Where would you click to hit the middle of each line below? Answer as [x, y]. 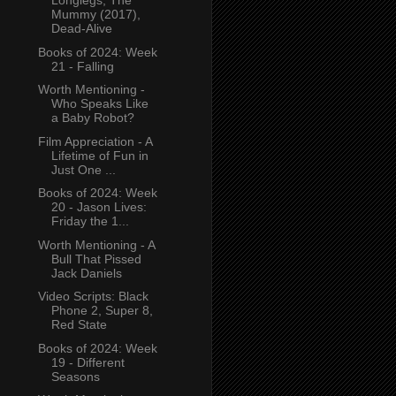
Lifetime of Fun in [99, 155]
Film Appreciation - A [95, 141]
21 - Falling [82, 66]
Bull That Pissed [96, 259]
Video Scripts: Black [93, 297]
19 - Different [88, 362]
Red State [79, 325]
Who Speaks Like [99, 104]
